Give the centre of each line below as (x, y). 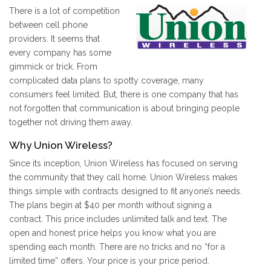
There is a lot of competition (64, 11)
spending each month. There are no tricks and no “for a (117, 247)
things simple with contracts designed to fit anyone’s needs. (126, 191)
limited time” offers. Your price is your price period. (109, 261)
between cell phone (48, 25)
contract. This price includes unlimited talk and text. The (118, 219)
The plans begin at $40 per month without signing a (110, 205)
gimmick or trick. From (53, 67)
